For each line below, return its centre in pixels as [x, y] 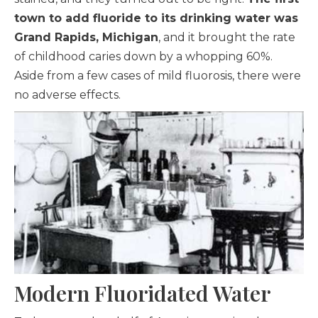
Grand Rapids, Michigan [86, 37]
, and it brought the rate [227, 37]
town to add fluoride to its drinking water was [156, 18]
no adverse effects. [67, 95]
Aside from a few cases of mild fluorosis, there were [158, 76]
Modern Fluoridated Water [142, 294]
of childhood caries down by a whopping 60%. [143, 56]
